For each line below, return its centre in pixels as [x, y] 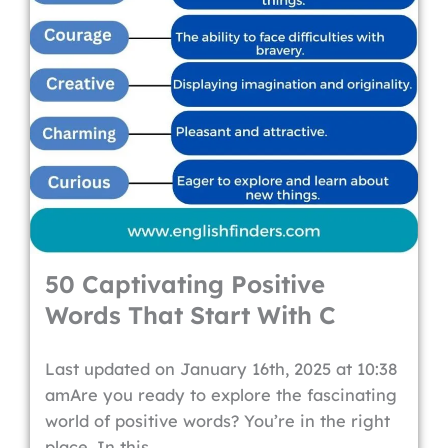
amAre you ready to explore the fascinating [221, 395]
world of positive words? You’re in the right [217, 421]
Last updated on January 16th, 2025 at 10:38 [221, 369]
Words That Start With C [190, 315]
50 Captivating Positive [185, 284]
